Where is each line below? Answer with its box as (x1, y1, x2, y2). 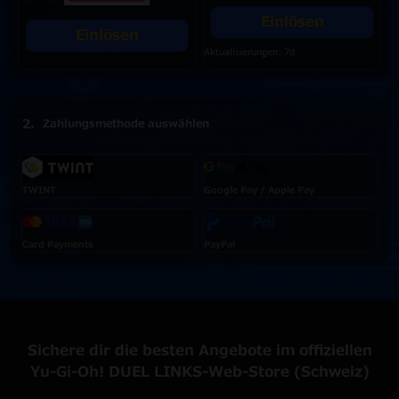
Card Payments (22, 238, 94, 251)
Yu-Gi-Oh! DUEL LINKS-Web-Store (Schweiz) (29, 362, 370, 383)
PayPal (204, 238, 235, 251)
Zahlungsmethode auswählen (43, 116, 209, 132)
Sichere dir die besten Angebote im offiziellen (27, 340, 372, 362)
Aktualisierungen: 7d (204, 45, 295, 59)
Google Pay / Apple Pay (204, 183, 314, 197)
